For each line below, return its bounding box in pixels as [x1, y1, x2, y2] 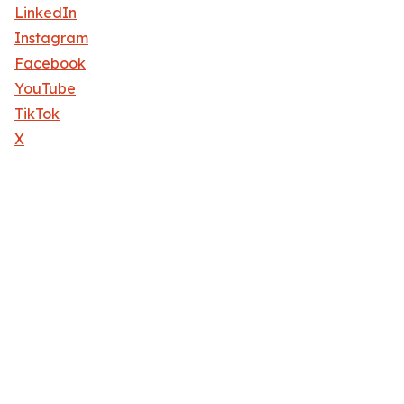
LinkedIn [14, 4, 77, 23]
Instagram [14, 29, 88, 48]
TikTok [14, 105, 60, 124]
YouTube [14, 79, 76, 98]
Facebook [14, 54, 86, 73]
